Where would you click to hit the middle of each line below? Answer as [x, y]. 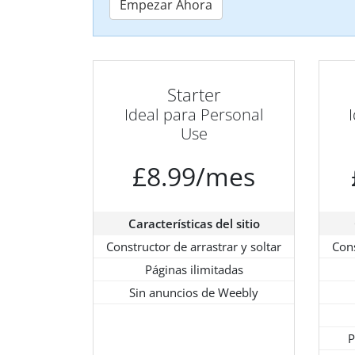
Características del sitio [194, 224]
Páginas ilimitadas [194, 270]
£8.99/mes [194, 177]
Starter [194, 95]
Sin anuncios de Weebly [194, 293]
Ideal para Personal [194, 115]
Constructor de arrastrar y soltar [194, 247]
